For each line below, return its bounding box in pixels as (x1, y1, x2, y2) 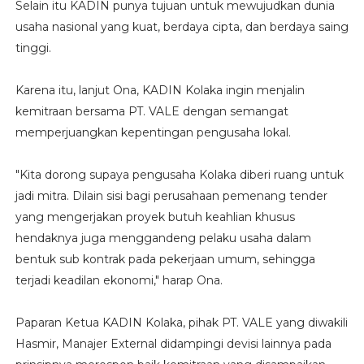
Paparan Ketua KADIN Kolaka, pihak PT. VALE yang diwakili (15, 315, 348, 331)
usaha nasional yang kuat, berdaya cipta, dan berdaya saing (15, 19, 349, 35)
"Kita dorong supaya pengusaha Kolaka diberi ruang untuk (15, 167, 344, 183)
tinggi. (15, 41, 51, 56)
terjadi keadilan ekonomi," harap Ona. (15, 273, 223, 288)
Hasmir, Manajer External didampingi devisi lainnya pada (15, 336, 331, 352)
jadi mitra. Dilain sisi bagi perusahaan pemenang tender (15, 188, 327, 204)
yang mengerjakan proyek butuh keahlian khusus (15, 210, 295, 225)
